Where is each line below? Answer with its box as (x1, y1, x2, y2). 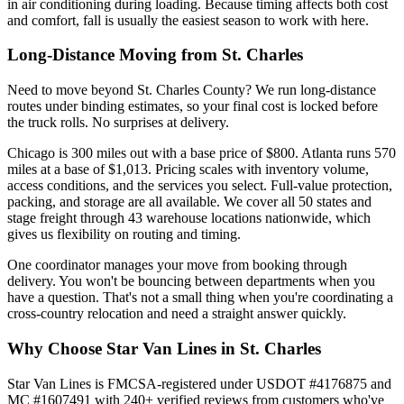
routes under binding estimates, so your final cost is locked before (7, 98, 378, 115)
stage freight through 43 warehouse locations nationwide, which (7, 210, 371, 226)
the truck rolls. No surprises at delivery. (7, 115, 229, 131)
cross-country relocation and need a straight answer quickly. (7, 306, 346, 322)
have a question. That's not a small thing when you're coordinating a (7, 289, 393, 306)
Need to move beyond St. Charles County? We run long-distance (7, 82, 376, 98)
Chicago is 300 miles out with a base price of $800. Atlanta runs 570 (7, 145, 396, 161)
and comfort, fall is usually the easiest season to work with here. (7, 12, 369, 28)
